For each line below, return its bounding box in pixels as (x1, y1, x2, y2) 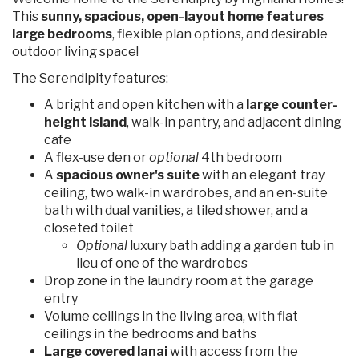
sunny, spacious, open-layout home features (41, 8, 324, 24)
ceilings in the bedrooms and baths (44, 325, 256, 341)
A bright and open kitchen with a (44, 96, 244, 112)
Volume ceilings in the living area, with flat (44, 308, 298, 324)
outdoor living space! (12, 43, 139, 59)
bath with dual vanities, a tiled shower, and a (44, 202, 308, 218)
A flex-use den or (44, 149, 149, 165)
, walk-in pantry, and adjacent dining (127, 114, 341, 130)
